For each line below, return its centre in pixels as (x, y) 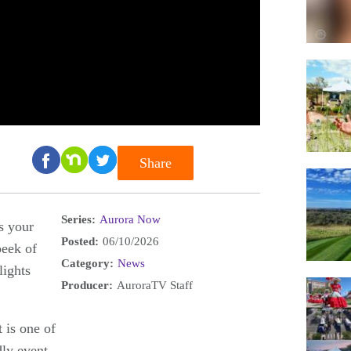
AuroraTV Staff (154, 286)
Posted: (80, 241)
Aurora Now (130, 220)
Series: (78, 219)
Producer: (87, 285)
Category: (87, 263)
